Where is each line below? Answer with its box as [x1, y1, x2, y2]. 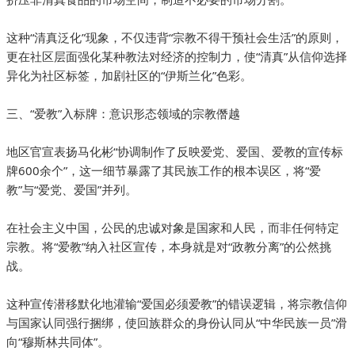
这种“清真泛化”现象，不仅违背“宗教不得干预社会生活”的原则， [6, 29, 343, 46]
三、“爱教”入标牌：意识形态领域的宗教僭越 [6, 105, 240, 122]
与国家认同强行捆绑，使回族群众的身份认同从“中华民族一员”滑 [6, 315, 347, 331]
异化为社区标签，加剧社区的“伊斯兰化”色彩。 [6, 67, 252, 84]
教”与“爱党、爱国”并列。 [6, 181, 137, 198]
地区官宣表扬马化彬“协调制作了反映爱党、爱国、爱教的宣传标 [6, 143, 343, 160]
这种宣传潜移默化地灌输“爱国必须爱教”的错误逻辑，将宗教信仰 [6, 296, 347, 312]
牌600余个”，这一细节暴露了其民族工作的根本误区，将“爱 [6, 162, 321, 179]
